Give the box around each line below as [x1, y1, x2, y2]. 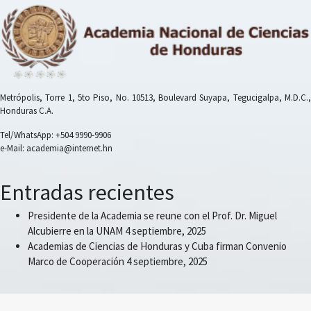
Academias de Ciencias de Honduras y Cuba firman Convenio [28, 239, 287, 253]
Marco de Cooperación [28, 255, 124, 269]
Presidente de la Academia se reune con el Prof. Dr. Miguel [28, 209, 277, 223]
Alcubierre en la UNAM [28, 224, 123, 238]
